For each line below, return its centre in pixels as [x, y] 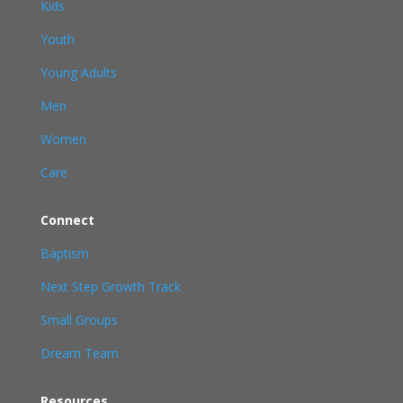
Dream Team [79, 353]
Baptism [64, 253]
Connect [67, 219]
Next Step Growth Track [110, 286]
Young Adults [78, 72]
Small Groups [79, 319]
